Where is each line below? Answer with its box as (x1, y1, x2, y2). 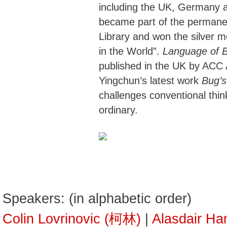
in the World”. (99, 46, 163, 57)
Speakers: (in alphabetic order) (3, 191, 192, 206)
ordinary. (99, 104, 138, 116)
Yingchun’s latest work (99, 75, 202, 86)
